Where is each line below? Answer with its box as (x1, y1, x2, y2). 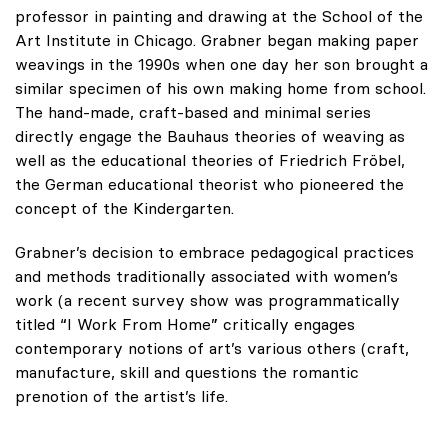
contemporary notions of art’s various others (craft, (15, 338, 409, 359)
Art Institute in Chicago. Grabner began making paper (15, 30, 419, 51)
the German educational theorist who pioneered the (15, 174, 404, 195)
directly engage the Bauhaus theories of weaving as (15, 126, 405, 147)
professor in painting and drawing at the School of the (15, 6, 423, 27)
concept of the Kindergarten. (15, 198, 234, 219)
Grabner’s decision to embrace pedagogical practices (15, 242, 414, 263)
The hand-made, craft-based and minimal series (15, 102, 371, 123)
